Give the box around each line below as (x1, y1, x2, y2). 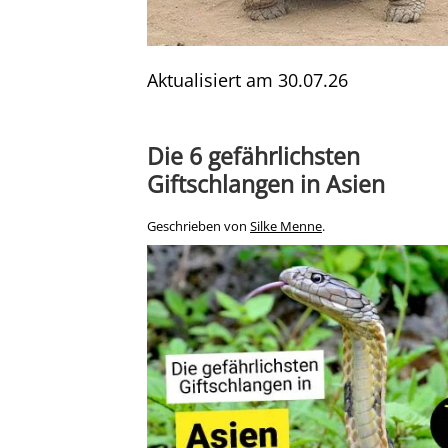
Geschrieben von (147, 217, 250, 235)
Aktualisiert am (147, 67, 278, 92)
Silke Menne (250, 217, 322, 235)
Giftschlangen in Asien (147, 167, 385, 200)
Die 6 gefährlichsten (147, 139, 360, 172)
